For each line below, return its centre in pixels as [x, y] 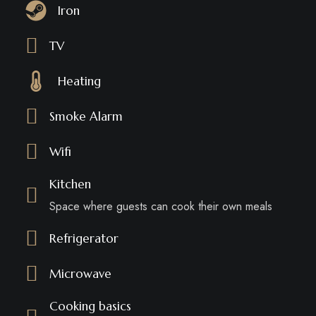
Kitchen [70, 184]
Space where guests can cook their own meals [160, 206]
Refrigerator [84, 238]
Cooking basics [90, 306]
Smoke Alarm [86, 116]
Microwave [80, 274]
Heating [79, 81]
